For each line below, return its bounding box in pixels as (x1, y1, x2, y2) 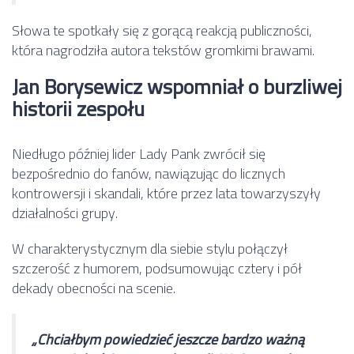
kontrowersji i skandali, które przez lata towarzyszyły (12, 180, 321, 207)
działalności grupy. (12, 200, 118, 227)
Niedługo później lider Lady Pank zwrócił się (12, 141, 265, 168)
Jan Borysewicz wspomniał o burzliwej (12, 67, 342, 107)
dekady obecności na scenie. (12, 275, 175, 302)
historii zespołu (12, 89, 145, 129)
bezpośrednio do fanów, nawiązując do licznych (12, 160, 285, 187)
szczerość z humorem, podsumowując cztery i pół (12, 255, 302, 282)
